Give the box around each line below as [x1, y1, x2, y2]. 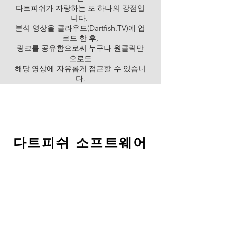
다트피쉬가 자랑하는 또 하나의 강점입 [16, 3, 145, 13]
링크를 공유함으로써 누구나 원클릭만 [17, 43, 144, 53]
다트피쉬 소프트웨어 [13, 135, 148, 151]
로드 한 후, [62, 33, 98, 43]
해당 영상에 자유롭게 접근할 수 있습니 [15, 64, 146, 73]
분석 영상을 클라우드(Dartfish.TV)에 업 [15, 23, 145, 33]
